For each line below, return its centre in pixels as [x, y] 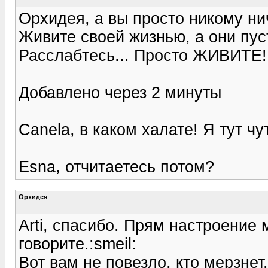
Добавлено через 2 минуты [120, 92]
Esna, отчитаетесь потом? [116, 167]
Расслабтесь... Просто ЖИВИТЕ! [143, 55]
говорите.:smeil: [77, 244]
